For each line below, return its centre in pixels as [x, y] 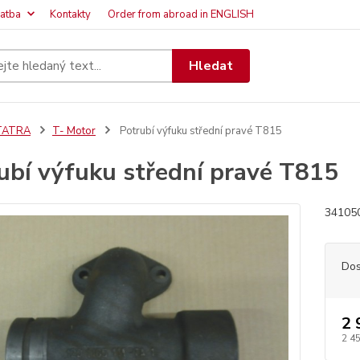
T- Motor [74, 131]
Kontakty [70, 14]
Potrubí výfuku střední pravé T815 [199, 131]
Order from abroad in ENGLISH [181, 14]
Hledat [211, 65]
